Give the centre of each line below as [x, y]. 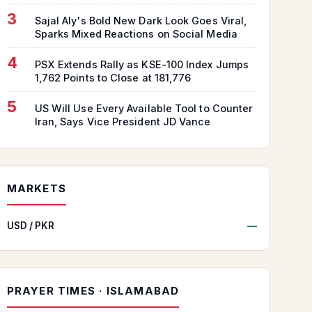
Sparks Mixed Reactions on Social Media [136, 34]
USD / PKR [31, 226]
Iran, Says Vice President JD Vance [123, 122]
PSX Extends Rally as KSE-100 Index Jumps [142, 65]
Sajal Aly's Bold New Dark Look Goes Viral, [141, 21]
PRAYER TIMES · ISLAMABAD [93, 291]
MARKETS [37, 189]
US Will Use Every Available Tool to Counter [144, 109]
